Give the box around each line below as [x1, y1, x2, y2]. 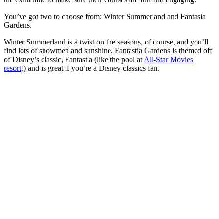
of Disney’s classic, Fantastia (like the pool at [4, 55, 144, 64]
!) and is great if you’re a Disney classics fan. [21, 64, 159, 72]
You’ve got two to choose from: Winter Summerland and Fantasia [4, 12, 206, 21]
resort [4, 64, 21, 72]
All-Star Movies [144, 55, 193, 64]
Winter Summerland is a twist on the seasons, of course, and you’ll [4, 37, 208, 46]
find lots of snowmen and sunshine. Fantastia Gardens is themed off [4, 46, 212, 55]
